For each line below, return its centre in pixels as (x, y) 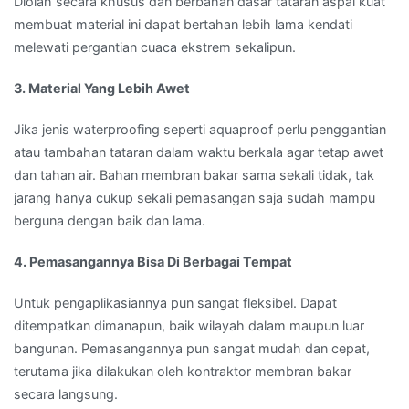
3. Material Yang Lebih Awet (102, 88)
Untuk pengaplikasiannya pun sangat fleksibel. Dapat (175, 303)
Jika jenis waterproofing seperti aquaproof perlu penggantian (200, 129)
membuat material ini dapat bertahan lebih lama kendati (183, 24)
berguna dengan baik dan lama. (110, 220)
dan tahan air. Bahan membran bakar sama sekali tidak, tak (194, 174)
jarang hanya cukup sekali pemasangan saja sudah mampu (194, 197)
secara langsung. (66, 394)
